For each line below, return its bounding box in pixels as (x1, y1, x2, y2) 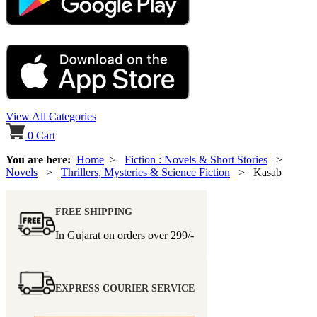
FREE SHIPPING (55, 207, 132, 218)
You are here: (6, 154, 76, 166)
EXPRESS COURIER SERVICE (55, 283, 195, 294)
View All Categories (6, 110, 96, 123)
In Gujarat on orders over (55, 229, 171, 242)
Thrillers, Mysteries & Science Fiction (61, 166, 230, 179)
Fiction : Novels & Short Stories (125, 154, 267, 166)
